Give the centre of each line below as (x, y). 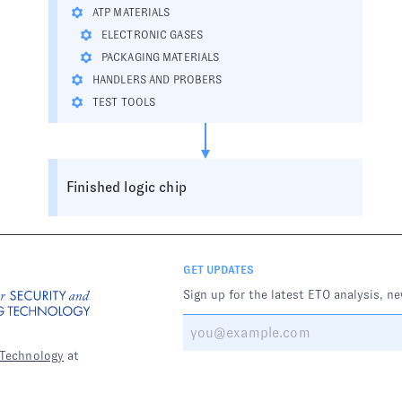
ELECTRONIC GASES (152, 35)
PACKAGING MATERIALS (161, 57)
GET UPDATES (218, 270)
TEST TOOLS (124, 102)
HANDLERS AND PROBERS (157, 80)
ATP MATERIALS (131, 13)
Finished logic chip (127, 187)
